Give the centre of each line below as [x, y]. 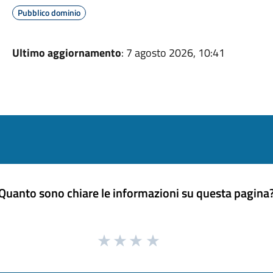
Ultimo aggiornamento [66, 53]
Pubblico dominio [49, 12]
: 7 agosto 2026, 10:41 [173, 53]
